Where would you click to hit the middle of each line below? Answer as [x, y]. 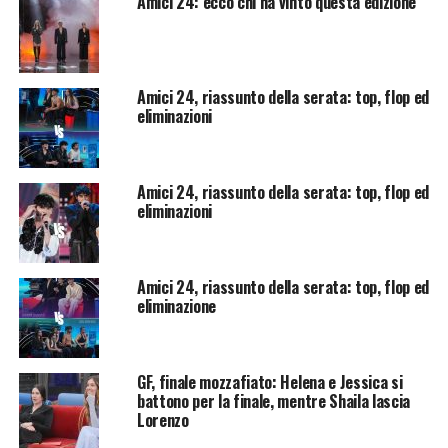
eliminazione [176, 305]
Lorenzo [162, 419]
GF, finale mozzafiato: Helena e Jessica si [269, 381]
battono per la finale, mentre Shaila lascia [273, 400]
